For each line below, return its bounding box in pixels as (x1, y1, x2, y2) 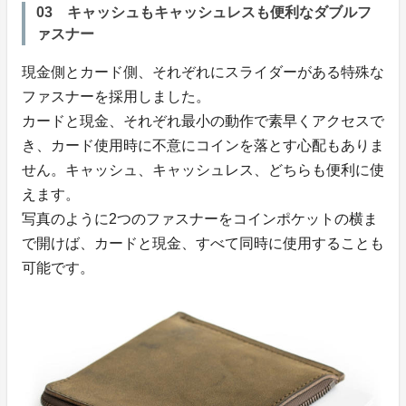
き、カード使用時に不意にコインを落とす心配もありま (22, 138, 384, 154)
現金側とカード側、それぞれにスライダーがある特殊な (22, 64, 384, 81)
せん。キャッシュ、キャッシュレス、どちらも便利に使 (22, 162, 384, 179)
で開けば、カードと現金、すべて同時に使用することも (22, 236, 384, 252)
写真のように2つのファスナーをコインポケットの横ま (22, 211, 378, 227)
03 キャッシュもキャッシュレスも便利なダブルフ (36, 5, 372, 21)
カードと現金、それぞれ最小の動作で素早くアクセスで (22, 113, 384, 130)
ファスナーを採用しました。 (22, 89, 210, 105)
